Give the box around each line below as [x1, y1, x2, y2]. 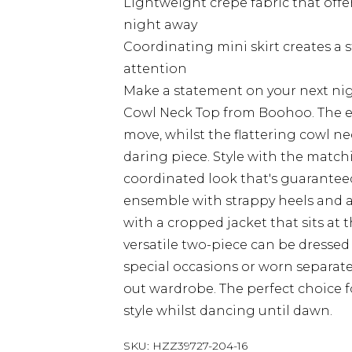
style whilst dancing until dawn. [123, 303, 332, 318]
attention [123, 61, 187, 76]
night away [123, 17, 197, 32]
